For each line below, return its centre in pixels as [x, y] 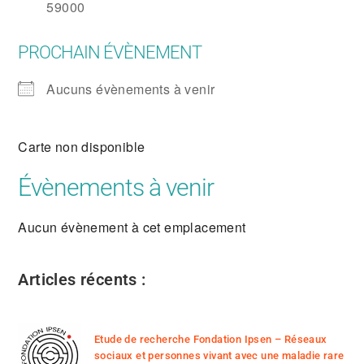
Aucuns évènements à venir [131, 89]
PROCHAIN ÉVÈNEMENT [110, 52]
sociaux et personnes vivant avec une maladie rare [219, 355]
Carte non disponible [82, 147]
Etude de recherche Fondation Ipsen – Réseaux [210, 339]
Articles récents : [82, 279]
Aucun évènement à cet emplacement [132, 227]
